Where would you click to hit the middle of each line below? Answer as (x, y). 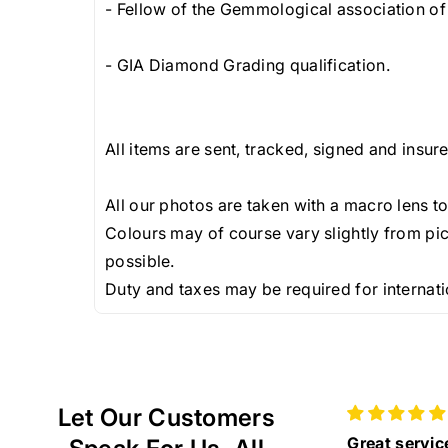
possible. (140, 261)
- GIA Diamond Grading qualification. (247, 65)
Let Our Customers (166, 418)
